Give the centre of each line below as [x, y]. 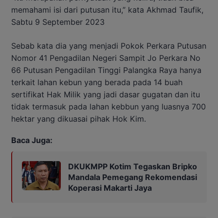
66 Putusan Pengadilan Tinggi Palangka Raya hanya [106, 70]
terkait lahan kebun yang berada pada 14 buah [97, 82]
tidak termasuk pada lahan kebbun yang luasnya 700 [109, 106]
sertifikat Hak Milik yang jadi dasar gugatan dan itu [106, 94]
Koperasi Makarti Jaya [110, 188]
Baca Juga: [32, 140]
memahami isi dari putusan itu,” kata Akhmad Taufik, [107, 9]
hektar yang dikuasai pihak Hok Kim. [79, 118]
